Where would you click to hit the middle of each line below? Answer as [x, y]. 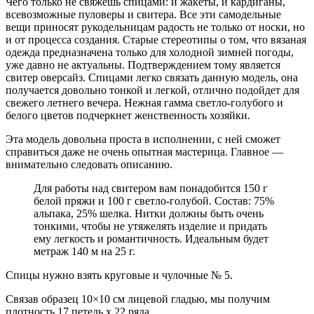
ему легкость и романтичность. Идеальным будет [151, 238]
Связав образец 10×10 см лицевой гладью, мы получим [138, 299]
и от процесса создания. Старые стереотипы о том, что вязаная [156, 39]
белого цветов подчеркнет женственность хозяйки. [128, 115]
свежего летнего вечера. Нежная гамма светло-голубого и [144, 102]
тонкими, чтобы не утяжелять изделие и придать [150, 226]
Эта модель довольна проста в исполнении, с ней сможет [143, 139]
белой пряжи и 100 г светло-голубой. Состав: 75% [154, 200]
